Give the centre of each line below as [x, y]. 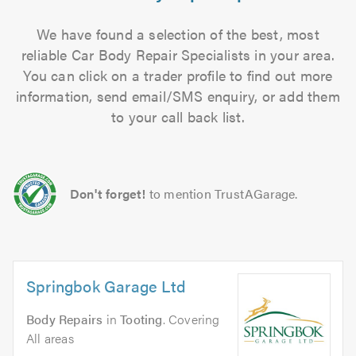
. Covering [191, 319]
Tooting [141, 319]
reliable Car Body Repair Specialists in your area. [178, 54]
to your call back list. [178, 116]
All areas [50, 338]
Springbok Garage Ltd [106, 286]
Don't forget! [108, 193]
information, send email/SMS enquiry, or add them [178, 96]
